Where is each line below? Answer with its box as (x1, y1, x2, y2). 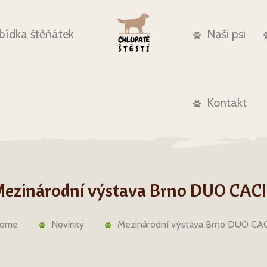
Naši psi (206, 27, 246, 41)
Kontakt (206, 95, 247, 110)
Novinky (51, 219, 84, 230)
